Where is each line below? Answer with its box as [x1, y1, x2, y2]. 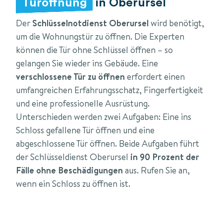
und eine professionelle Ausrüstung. [16, 97, 150, 110]
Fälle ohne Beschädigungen [16, 164, 123, 176]
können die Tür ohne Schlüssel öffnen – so [16, 43, 173, 56]
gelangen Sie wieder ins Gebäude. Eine [16, 56, 158, 69]
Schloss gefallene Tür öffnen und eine [16, 123, 155, 136]
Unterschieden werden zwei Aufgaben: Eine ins [16, 110, 191, 123]
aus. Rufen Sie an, [123, 164, 190, 176]
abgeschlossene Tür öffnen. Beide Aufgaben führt [16, 137, 199, 150]
